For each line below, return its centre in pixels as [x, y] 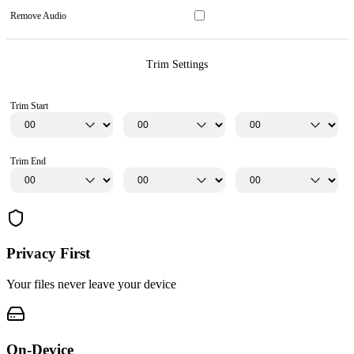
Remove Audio [38, 16]
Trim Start [29, 105]
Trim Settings [177, 64]
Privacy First [48, 254]
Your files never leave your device [91, 284]
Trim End [28, 161]
